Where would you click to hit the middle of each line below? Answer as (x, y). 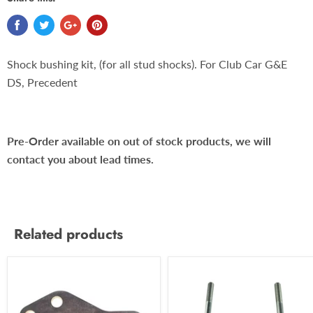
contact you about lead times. (80, 159)
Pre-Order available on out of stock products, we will (139, 141)
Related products (68, 234)
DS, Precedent (42, 82)
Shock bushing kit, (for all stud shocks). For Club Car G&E (147, 64)
